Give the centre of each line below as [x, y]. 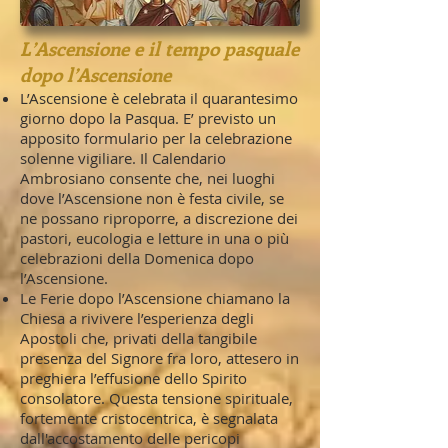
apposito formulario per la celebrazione [156, 138]
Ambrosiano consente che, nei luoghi [147, 178]
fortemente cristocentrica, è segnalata [149, 418]
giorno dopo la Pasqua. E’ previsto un [148, 118]
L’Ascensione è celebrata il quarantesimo [159, 98]
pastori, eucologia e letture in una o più [154, 238]
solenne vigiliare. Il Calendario [123, 158]
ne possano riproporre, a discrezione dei [159, 218]
